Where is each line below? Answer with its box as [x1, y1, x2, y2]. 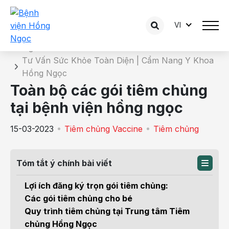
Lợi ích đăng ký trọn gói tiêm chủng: [25, 180, 168, 191]
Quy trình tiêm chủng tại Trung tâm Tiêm [25, 206, 190, 216]
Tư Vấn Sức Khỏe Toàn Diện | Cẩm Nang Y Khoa [22, 55, 214, 65]
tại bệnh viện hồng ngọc [10, 99, 183, 117]
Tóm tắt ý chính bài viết [16, 158, 112, 168]
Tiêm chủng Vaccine [64, 124, 143, 134]
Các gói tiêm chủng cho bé [25, 193, 132, 203]
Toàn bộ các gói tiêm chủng [10, 81, 208, 99]
